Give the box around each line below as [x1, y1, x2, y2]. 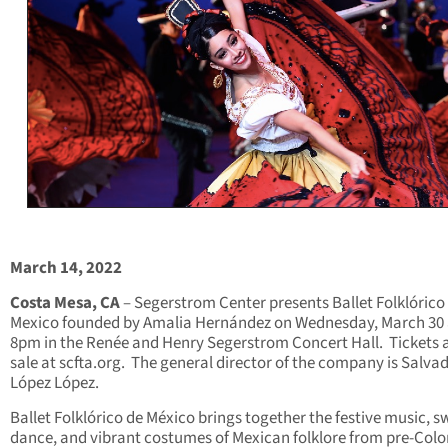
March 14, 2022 [10, 256, 122, 281]
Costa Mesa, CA [10, 291, 120, 316]
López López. [10, 371, 99, 396]
